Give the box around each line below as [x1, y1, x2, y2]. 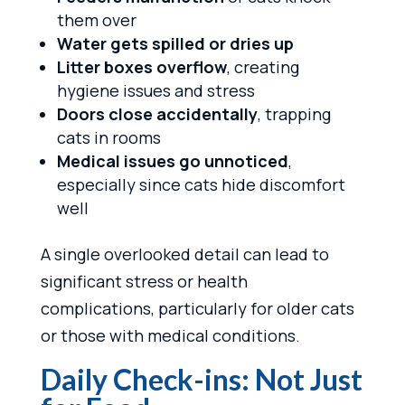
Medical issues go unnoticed [56, 149, 288, 172]
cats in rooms [56, 126, 161, 148]
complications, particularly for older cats [40, 297, 354, 319]
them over [56, 8, 137, 31]
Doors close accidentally [56, 102, 258, 125]
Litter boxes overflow [56, 55, 227, 78]
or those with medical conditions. [40, 324, 300, 346]
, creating [226, 55, 299, 78]
